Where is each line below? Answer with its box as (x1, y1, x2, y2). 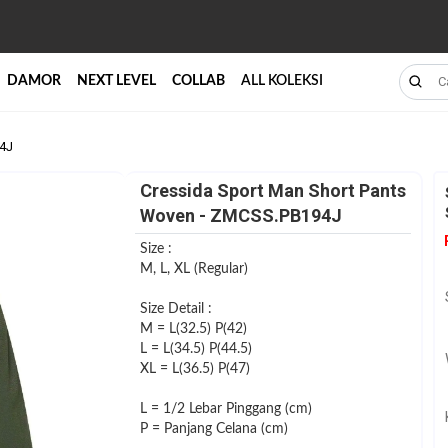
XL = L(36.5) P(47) (139, 361, 250, 376)
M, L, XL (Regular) (139, 261, 248, 276)
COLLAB (171, 74, 225, 88)
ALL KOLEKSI (240, 74, 323, 88)
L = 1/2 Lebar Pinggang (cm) (139, 401, 312, 416)
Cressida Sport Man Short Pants (139, 179, 406, 201)
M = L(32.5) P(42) (139, 321, 247, 336)
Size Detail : (139, 301, 212, 316)
